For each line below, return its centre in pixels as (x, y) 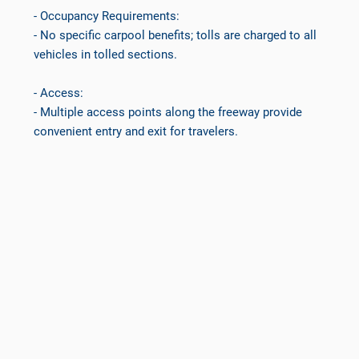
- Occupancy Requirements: (107, 16)
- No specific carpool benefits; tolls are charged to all (175, 35)
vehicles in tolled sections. (106, 54)
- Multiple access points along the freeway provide (168, 112)
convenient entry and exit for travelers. (136, 131)
